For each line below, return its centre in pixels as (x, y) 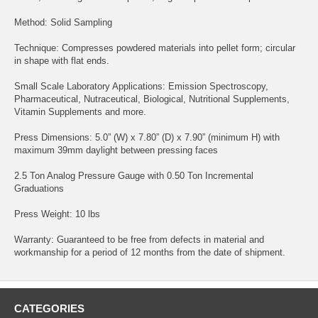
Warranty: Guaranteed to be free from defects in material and (139, 239)
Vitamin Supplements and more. (80, 111)
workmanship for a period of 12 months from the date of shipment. (150, 252)
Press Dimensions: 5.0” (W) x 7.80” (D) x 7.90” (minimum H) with (147, 137)
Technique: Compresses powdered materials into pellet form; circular (155, 48)
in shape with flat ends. (62, 60)
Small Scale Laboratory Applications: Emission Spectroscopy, (141, 86)
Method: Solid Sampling (63, 22)
